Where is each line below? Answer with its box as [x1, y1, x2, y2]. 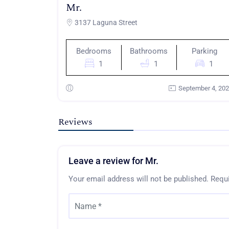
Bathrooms [130, 47, 168, 56]
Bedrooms [76, 47, 111, 56]
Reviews [58, 115, 93, 129]
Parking [191, 47, 217, 56]
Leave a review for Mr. [68, 155, 158, 167]
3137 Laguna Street [73, 18, 138, 27]
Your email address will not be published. [68, 174, 209, 184]
